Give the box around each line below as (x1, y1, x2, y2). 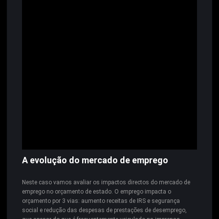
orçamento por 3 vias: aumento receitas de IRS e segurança (22, 197, 180, 204)
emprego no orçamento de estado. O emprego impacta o (22, 188, 171, 195)
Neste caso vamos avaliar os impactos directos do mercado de (22, 178, 190, 186)
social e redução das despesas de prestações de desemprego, (22, 206, 187, 214)
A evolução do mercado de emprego (22, 155, 168, 166)
